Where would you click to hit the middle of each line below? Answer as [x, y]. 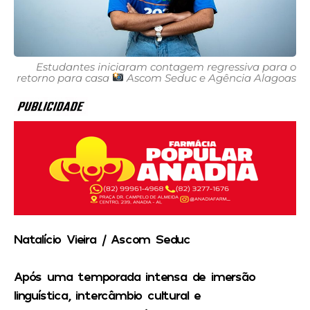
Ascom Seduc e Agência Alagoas [210, 77]
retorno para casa [64, 77]
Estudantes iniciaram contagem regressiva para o [166, 67]
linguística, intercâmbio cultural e [108, 295]
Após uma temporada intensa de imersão [135, 276]
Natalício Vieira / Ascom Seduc [102, 239]
